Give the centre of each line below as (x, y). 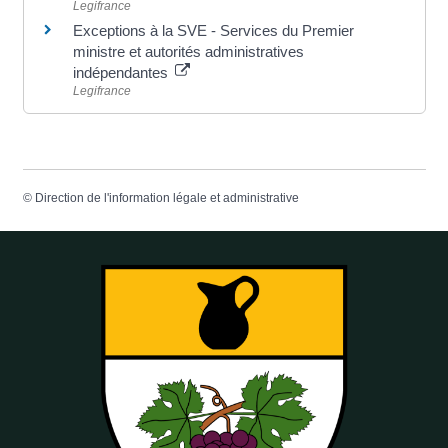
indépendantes (122, 73)
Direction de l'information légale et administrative (166, 198)
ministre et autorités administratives (188, 52)
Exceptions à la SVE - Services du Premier (213, 31)
